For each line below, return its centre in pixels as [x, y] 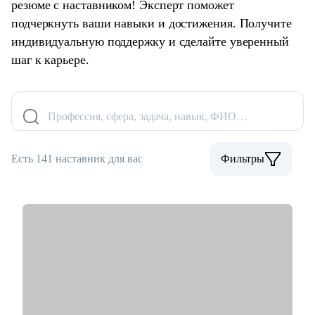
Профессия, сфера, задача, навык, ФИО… [148, 117]
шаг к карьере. [50, 60]
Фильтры [243, 159]
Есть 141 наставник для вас [77, 159]
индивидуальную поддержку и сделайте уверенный [150, 42]
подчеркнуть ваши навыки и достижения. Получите [152, 24]
